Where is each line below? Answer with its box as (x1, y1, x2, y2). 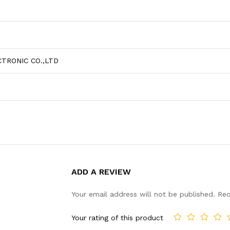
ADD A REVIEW (71, 167, 131, 177)
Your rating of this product (71, 213, 163, 222)
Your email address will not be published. (71, 190, 215, 199)
